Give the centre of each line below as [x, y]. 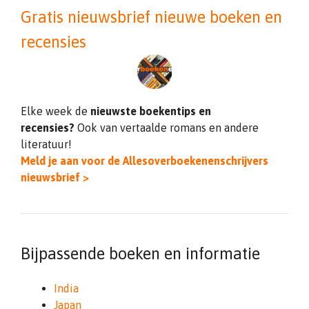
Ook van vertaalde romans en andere [168, 128]
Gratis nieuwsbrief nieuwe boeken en [151, 17]
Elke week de [56, 111]
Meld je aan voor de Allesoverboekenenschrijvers [144, 161]
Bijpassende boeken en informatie [140, 253]
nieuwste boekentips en [151, 111]
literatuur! [46, 144]
